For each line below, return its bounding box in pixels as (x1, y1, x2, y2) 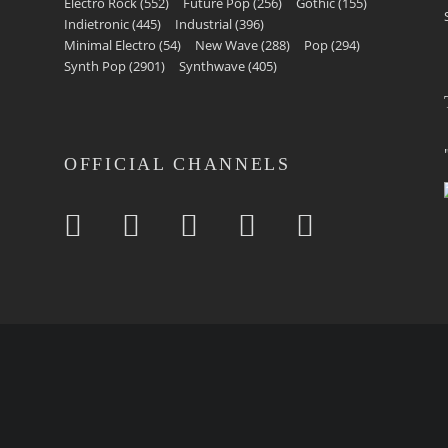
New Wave (195, 36, 258, 54)
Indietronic (64, 15, 129, 33)
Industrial (175, 15, 232, 33)
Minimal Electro (64, 36, 156, 54)
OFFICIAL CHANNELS (64, 154, 291, 174)
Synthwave (179, 57, 245, 75)
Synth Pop (64, 57, 126, 75)
